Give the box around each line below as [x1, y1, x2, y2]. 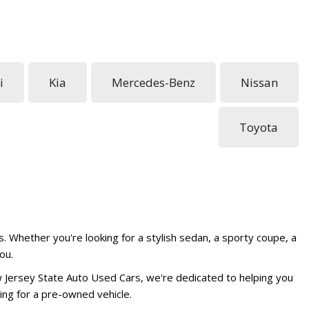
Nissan [241, 74, 278, 90]
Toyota [239, 119, 278, 135]
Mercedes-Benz [112, 74, 195, 90]
